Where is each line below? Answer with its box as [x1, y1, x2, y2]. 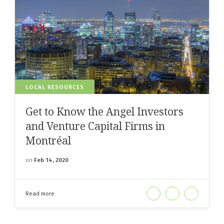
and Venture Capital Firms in [25, 119, 165, 133]
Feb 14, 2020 [34, 156, 68, 164]
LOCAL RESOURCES [25, 83, 84, 91]
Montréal [25, 133, 71, 148]
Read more [25, 190, 54, 197]
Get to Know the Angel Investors [25, 104, 183, 119]
